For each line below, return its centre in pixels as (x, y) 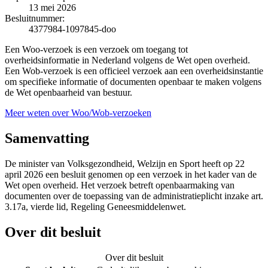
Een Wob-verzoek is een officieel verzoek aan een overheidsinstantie (134, 71)
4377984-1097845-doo (72, 29)
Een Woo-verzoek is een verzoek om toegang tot (96, 49)
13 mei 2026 (52, 7)
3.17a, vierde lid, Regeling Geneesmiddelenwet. (95, 206)
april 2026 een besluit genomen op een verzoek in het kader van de (131, 174)
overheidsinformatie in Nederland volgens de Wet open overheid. (127, 60)
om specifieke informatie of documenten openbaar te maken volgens (133, 81)
